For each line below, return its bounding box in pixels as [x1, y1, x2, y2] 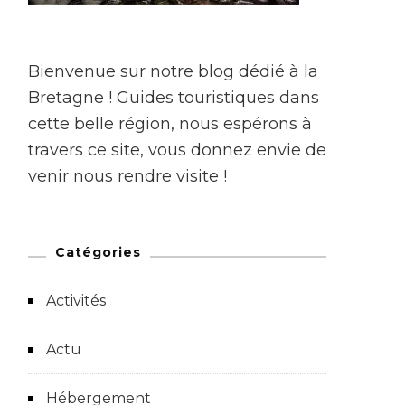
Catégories [55, 243, 141, 260]
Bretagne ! [28, 87, 112, 108]
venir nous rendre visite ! [28, 165, 227, 186]
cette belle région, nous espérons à [28, 113, 312, 134]
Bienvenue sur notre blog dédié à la [28, 61, 318, 81]
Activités [46, 291, 106, 309]
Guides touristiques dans [112, 87, 319, 108]
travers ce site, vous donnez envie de [28, 139, 326, 160]
